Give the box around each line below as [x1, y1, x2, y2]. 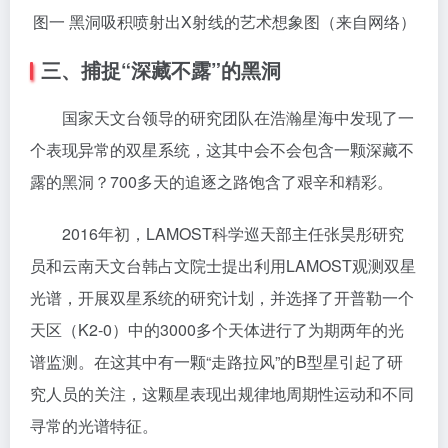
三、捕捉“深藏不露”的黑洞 [41, 54, 281, 84]
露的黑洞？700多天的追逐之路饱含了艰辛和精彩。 [30, 169, 393, 193]
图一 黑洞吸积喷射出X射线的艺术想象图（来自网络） [32, 9, 416, 33]
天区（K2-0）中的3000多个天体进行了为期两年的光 [30, 317, 404, 341]
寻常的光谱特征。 [30, 413, 158, 437]
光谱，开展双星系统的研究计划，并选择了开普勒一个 [30, 285, 414, 309]
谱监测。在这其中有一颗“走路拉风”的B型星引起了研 [30, 349, 403, 373]
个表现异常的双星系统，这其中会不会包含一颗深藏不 [30, 137, 414, 161]
